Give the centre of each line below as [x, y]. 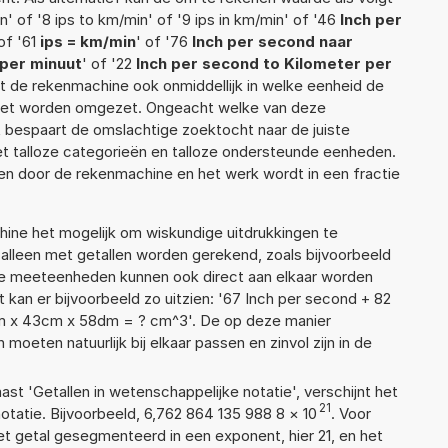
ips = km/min [88, 41]
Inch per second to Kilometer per [264, 63]
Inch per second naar [272, 41]
